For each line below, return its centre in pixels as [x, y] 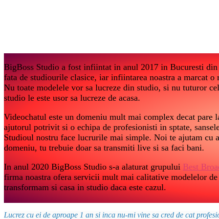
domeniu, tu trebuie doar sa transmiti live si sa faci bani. [104, 147]
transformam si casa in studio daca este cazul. [85, 187]
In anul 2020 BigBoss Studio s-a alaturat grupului [93, 166]
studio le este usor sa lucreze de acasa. [72, 98]
